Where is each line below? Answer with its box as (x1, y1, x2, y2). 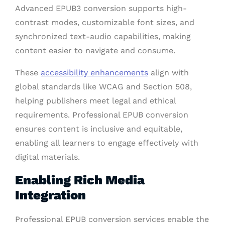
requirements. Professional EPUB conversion (15, 109, 188, 120)
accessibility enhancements (41, 67, 148, 77)
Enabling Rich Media (15, 172, 145, 187)
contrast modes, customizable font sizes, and (15, 17, 194, 27)
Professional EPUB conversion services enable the (15, 214, 209, 224)
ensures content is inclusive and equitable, (15, 124, 182, 134)
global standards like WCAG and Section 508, (15, 81, 192, 91)
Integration (15, 187, 86, 202)
